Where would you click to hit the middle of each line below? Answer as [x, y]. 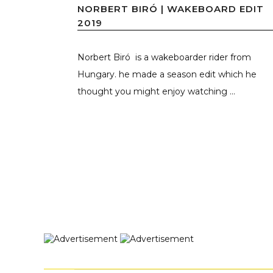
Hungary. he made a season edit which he [167, 74]
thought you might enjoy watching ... [156, 91]
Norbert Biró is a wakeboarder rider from [164, 57]
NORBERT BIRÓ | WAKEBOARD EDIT [171, 9]
